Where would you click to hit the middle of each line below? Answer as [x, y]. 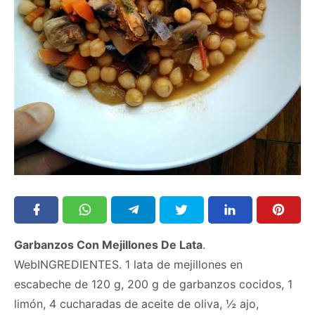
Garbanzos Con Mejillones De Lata [108, 244]
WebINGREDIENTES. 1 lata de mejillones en [128, 264]
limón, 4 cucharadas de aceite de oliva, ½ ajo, [136, 303]
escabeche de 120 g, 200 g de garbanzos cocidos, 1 [153, 284]
